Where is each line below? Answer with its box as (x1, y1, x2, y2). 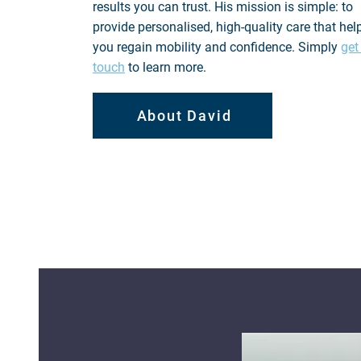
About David (136, 107, 232, 124)
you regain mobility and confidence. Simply (93, 39, 342, 55)
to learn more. (125, 60, 210, 75)
